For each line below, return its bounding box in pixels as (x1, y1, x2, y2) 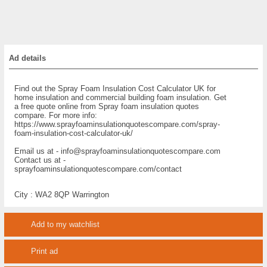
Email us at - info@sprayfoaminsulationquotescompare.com (14, 147, 221, 156)
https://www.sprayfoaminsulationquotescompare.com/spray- (14, 120, 221, 129)
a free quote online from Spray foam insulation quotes (14, 102, 200, 111)
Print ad (30, 247, 58, 256)
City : (14, 190, 36, 199)
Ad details (9, 54, 46, 63)
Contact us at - (14, 156, 66, 164)
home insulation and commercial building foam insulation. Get (14, 93, 227, 102)
